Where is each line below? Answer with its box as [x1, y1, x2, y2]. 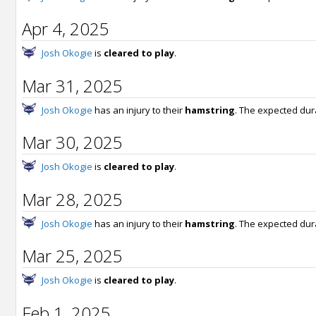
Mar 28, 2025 [22, 187, 123, 211]
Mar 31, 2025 [22, 73, 123, 97]
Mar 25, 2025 [22, 244, 123, 268]
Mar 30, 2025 [22, 130, 123, 154]
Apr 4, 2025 [22, 17, 109, 41]
